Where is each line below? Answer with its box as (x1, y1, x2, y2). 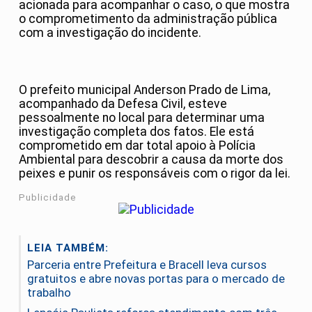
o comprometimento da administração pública (19, 12, 277, 26)
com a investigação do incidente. (19, 26, 201, 40)
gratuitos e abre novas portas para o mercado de (27, 272, 285, 286)
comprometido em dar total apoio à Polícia (19, 138, 256, 153)
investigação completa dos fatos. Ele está (19, 124, 254, 139)
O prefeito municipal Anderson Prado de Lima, (19, 82, 270, 97)
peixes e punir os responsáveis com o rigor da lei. (19, 166, 290, 180)
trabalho (27, 286, 71, 300)
